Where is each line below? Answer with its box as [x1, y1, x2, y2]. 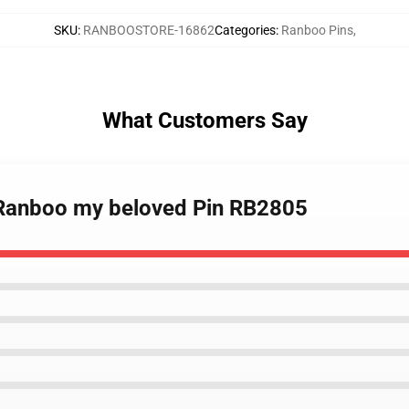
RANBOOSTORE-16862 [82, 23, 215, 37]
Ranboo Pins [280, 23, 353, 37]
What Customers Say [101, 108, 308, 133]
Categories [214, 23, 276, 37]
